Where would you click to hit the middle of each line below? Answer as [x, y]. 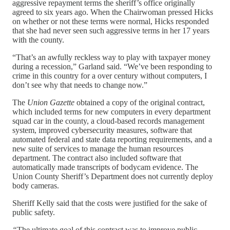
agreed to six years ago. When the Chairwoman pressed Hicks [113, 12]
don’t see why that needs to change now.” [80, 85]
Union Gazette [51, 102]
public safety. [34, 212]
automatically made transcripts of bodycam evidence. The [105, 167]
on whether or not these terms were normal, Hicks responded [111, 21]
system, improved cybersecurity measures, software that [102, 130]
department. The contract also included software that [97, 158]
